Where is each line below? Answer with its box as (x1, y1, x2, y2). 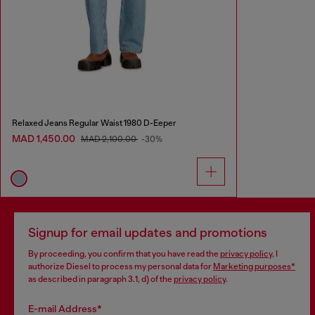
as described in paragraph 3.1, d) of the (28, 274, 174, 284)
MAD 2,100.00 (81, 134, 138, 144)
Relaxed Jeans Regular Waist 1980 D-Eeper (12, 117, 176, 128)
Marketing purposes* (213, 261, 295, 271)
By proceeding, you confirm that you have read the (28, 248, 220, 259)
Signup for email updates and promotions (28, 225, 267, 240)
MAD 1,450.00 (12, 132, 77, 144)
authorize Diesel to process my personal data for (28, 261, 213, 271)
